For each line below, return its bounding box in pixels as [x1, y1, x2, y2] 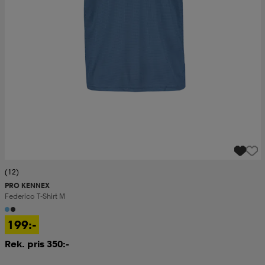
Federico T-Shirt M [4, 192, 65, 201]
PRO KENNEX [4, 181, 50, 190]
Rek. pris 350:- [4, 238, 69, 250]
